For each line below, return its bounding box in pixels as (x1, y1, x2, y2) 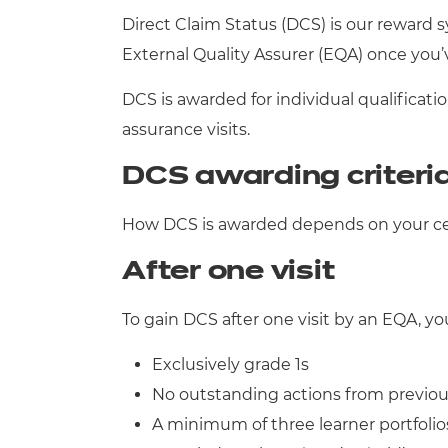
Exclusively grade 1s (152, 355, 309, 374)
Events (85, 145, 134, 163)
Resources (85, 82, 160, 100)
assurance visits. (122, 120, 250, 139)
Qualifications (85, 19, 188, 37)
